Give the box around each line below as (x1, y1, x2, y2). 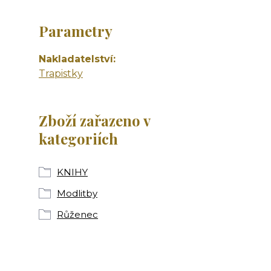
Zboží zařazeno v (39, 111, 150, 131)
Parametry (39, 21, 113, 41)
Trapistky (39, 68, 83, 80)
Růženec (57, 209, 98, 221)
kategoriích (39, 129, 118, 149)
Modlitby (57, 188, 97, 200)
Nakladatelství (39, 53, 113, 65)
